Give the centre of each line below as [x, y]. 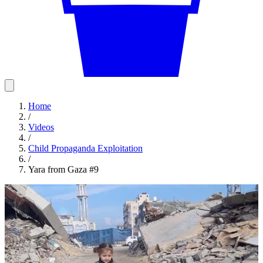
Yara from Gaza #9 [63, 169]
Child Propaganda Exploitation [85, 148]
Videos [41, 127]
